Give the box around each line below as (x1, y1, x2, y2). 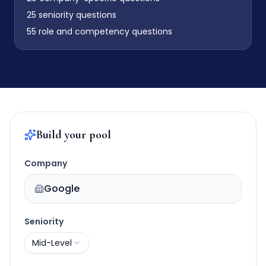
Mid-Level (32, 237, 72, 249)
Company (24, 157, 67, 169)
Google (44, 182, 80, 195)
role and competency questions (36, 26, 172, 37)
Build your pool (36, 128, 111, 142)
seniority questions (36, 9, 116, 21)
